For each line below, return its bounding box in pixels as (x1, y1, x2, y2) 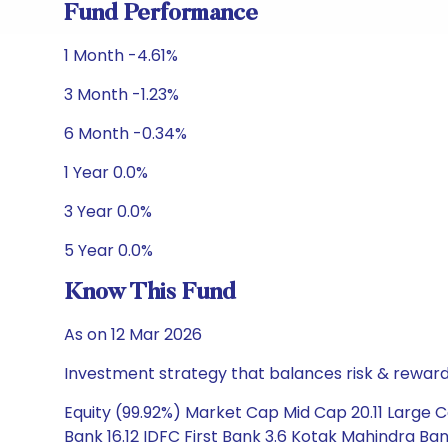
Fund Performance (64, 2, 258, 26)
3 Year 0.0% (64, 200, 152, 223)
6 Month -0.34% (64, 122, 187, 145)
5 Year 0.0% (64, 239, 153, 262)
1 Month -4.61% (64, 44, 178, 67)
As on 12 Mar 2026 (64, 323, 202, 346)
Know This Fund (64, 281, 236, 305)
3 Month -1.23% (64, 83, 179, 106)
